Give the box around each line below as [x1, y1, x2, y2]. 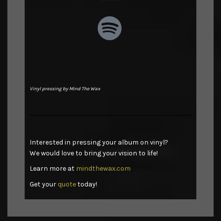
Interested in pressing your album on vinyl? [30, 138, 168, 147]
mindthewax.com [76, 164, 131, 173]
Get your [30, 180, 58, 188]
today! [76, 180, 97, 188]
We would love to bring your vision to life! [30, 148, 158, 157]
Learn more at [30, 164, 76, 173]
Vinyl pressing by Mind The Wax [30, 85, 100, 92]
